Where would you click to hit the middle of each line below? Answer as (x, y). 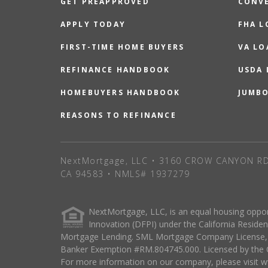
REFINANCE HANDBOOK (115, 69)
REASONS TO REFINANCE (118, 115)
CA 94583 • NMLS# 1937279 (125, 173)
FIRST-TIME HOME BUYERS (122, 47)
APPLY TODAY (93, 24)
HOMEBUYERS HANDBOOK (120, 92)
